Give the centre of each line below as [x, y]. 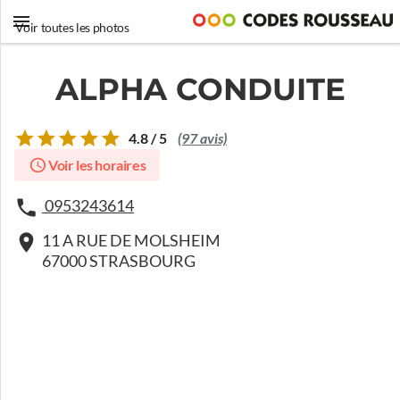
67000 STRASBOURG [119, 261]
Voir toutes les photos [72, 28]
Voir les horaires [97, 165]
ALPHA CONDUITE [200, 89]
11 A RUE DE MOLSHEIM [131, 241]
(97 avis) [202, 138]
